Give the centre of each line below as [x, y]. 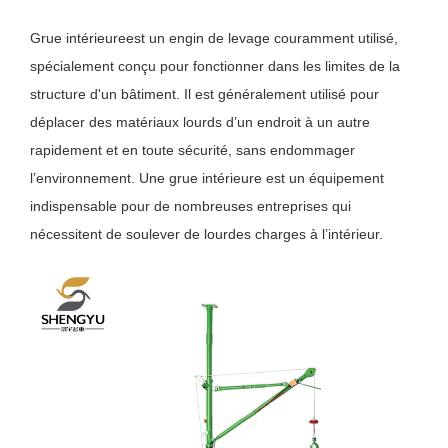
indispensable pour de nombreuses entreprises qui [191, 205]
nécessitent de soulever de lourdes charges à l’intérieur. [207, 233]
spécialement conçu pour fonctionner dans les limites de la [215, 65]
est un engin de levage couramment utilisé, [262, 37]
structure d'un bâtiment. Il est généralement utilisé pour [205, 93]
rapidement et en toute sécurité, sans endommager [193, 149]
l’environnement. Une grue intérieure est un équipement [207, 177]
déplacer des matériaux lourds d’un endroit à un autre [200, 121]
